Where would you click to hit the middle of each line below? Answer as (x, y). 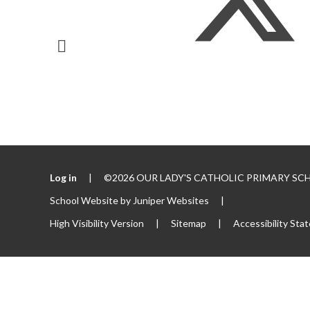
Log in (64, 177)
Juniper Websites (171, 200)
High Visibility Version (97, 223)
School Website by (92, 200)
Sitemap (189, 223)
